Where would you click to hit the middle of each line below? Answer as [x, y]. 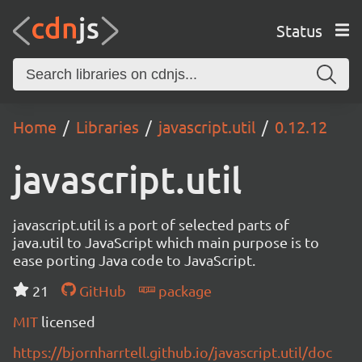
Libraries [107, 126]
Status [299, 30]
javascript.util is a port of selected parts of [151, 224]
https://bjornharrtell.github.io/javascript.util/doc [173, 352]
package [183, 290]
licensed [68, 321]
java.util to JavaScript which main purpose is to [166, 242]
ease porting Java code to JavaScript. [134, 260]
